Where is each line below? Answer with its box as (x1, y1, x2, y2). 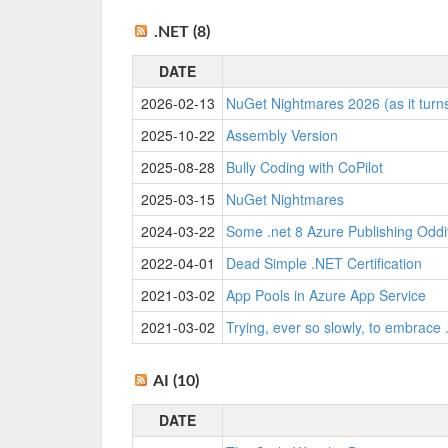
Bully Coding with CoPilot (226, 157, 383, 177)
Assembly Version (226, 125, 338, 145)
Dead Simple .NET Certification (226, 253, 422, 273)
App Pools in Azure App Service (226, 285, 426, 305)
